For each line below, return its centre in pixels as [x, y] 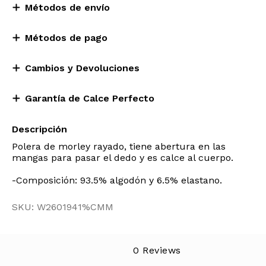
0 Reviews [157, 250]
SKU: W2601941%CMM [63, 207]
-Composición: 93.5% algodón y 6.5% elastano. [117, 180]
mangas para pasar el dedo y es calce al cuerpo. [123, 158]
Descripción [39, 129]
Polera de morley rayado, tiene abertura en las [119, 146]
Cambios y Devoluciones [82, 68]
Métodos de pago [66, 38]
